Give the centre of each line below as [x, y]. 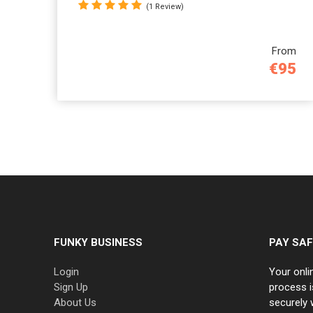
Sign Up [71, 287]
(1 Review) [165, 6]
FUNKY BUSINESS [98, 242]
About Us [75, 302]
